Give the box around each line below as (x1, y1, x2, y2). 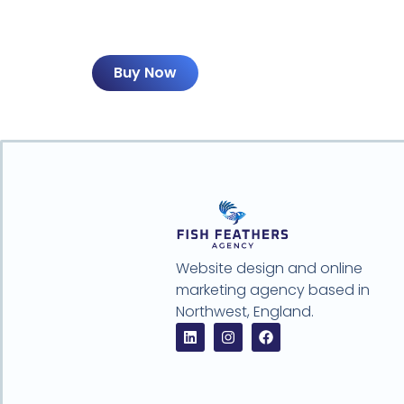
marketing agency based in (175, 280, 370, 301)
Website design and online (175, 258, 363, 280)
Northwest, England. (175, 301, 314, 323)
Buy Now (114, 62, 177, 84)
